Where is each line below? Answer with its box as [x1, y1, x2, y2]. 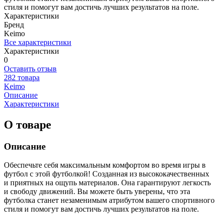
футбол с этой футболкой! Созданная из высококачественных [4, 170, 209, 178]
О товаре [4, 118, 51, 131]
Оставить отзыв [4, 64, 57, 73]
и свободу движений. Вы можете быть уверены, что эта [4, 187, 190, 196]
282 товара [4, 73, 40, 82]
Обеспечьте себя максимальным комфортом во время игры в [4, 161, 206, 170]
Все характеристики [4, 38, 71, 46]
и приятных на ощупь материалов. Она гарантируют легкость [4, 178, 211, 187]
